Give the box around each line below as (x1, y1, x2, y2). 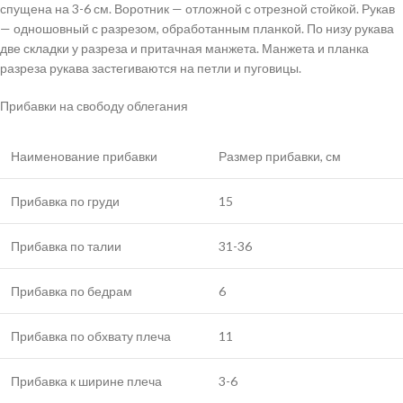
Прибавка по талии (11, 238, 121, 255)
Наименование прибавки (11, 148, 157, 165)
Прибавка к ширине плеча (11, 373, 162, 390)
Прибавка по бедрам (11, 283, 132, 300)
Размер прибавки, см (219, 148, 341, 165)
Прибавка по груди (11, 193, 120, 210)
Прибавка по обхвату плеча (11, 328, 171, 345)
